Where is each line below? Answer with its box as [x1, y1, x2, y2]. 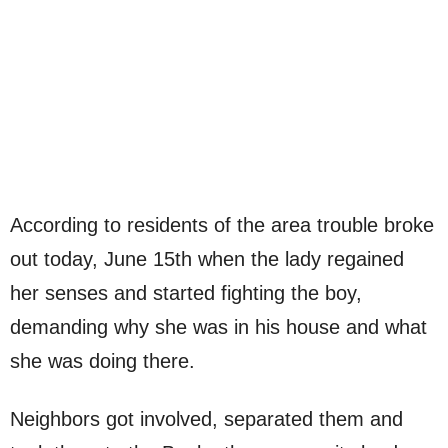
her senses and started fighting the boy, [10, 281, 362, 304]
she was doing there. [10, 349, 195, 372]
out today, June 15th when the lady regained [10, 247, 404, 270]
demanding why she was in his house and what [10, 315, 427, 338]
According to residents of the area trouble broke [10, 213, 434, 236]
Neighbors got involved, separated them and [10, 407, 403, 430]
